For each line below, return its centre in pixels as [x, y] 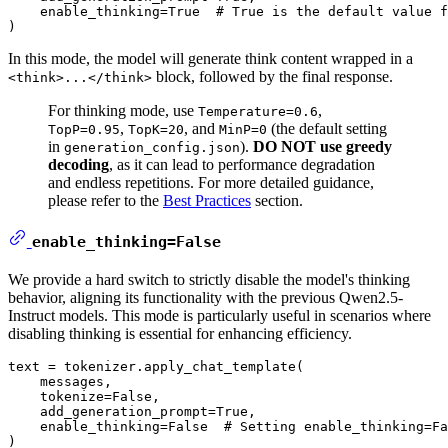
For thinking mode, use [123, 110]
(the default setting [327, 128]
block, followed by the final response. [272, 76]
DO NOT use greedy [322, 146]
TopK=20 [156, 129]
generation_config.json [152, 147]
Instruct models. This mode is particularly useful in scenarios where [219, 315]
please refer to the [105, 200]
